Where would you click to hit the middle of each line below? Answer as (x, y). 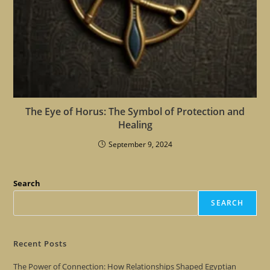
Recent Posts (40, 243)
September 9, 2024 (140, 144)
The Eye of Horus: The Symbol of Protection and (135, 111)
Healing (135, 124)
